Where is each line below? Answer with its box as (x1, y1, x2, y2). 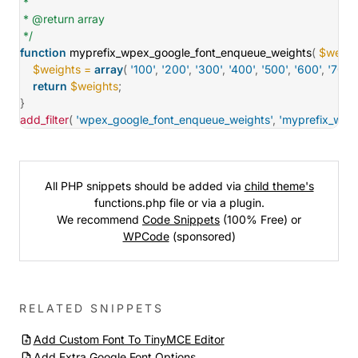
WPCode (122, 229, 169, 243)
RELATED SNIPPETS (19, 301, 164, 315)
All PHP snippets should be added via (44, 179, 245, 193)
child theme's (244, 179, 314, 193)
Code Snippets (142, 213, 220, 226)
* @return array (20, 12, 105, 26)
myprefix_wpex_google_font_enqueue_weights (70, 46, 312, 59)
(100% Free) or (220, 213, 301, 226)
